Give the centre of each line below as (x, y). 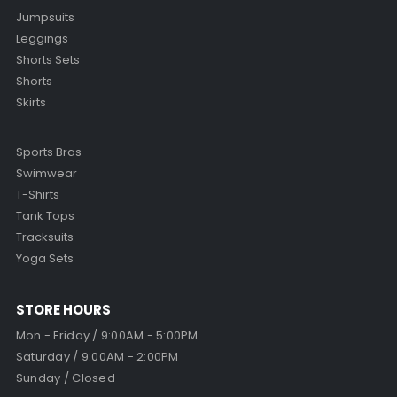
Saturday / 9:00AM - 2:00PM (97, 357)
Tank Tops (45, 216)
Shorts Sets (47, 60)
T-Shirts (37, 195)
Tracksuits (44, 237)
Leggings (42, 39)
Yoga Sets (44, 259)
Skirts (31, 103)
